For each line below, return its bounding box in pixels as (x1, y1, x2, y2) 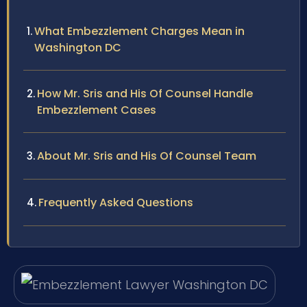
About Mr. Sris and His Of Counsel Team (37, 147, 256, 164)
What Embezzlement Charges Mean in (34, 23, 245, 39)
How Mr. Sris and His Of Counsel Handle (37, 85, 253, 101)
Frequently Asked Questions (38, 194, 193, 210)
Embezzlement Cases (37, 101, 156, 118)
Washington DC (34, 39, 121, 56)
